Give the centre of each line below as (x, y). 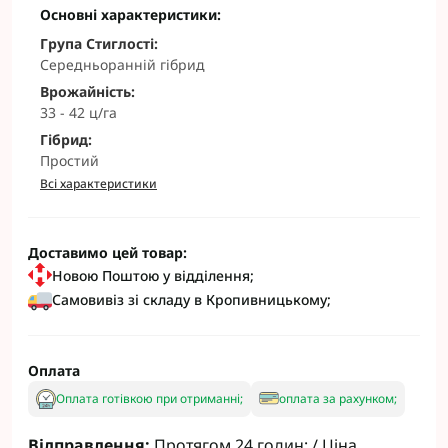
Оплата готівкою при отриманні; (149, 398)
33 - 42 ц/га (78, 112)
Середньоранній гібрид (122, 64)
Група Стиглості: (99, 43)
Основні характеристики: (130, 14)
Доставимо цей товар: (107, 252)
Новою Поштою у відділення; (153, 275)
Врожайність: (87, 91)
